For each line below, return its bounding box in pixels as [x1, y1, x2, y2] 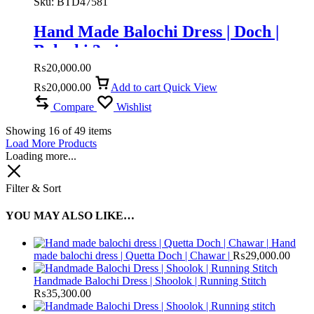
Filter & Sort [6, 182, 61, 194]
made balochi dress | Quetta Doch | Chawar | [34, 250, 230, 262]
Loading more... [6, 149, 76, 162]
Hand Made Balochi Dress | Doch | [34, 22, 279, 41]
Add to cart [111, 81, 161, 93]
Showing [6, 124, 48, 137]
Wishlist [116, 100, 151, 113]
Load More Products [6, 137, 97, 149]
